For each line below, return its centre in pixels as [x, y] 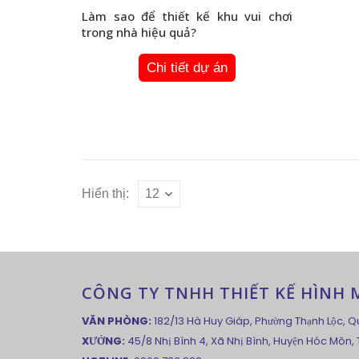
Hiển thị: [105, 194]
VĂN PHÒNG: [117, 321]
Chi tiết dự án [187, 68]
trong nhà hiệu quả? [139, 32]
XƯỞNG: [103, 341]
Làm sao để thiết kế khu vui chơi [187, 16]
